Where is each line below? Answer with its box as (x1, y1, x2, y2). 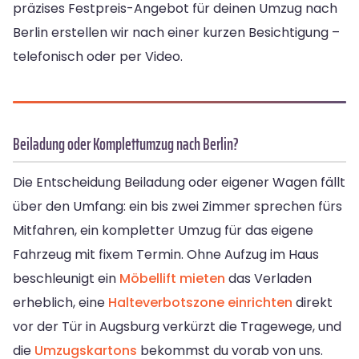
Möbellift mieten (119, 269, 225, 288)
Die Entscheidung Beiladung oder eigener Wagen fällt (13, 173, 345, 192)
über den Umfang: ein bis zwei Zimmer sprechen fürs (13, 197, 342, 216)
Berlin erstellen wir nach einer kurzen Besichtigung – (13, 23, 340, 42)
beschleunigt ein (13, 269, 119, 288)
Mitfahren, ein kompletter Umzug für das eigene (13, 221, 313, 240)
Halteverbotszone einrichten (108, 293, 292, 313)
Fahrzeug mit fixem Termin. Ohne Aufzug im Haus (13, 245, 319, 264)
